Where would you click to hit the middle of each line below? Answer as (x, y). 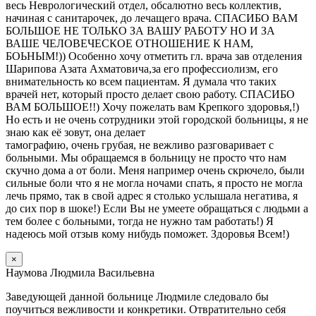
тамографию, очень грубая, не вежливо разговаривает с (140, 145)
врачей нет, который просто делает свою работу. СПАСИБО (150, 94)
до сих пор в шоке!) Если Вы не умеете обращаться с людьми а (157, 208)
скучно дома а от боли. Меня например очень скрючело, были (155, 170)
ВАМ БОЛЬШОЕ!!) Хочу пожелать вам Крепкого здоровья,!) (152, 107)
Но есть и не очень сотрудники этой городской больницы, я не (157, 119)
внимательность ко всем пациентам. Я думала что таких (141, 81)
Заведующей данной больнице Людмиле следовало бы (137, 296)
